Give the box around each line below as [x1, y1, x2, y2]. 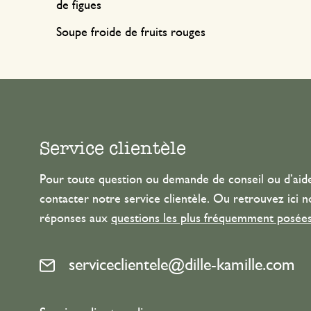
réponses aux [40, 212, 111, 225]
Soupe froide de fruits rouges [56, 26, 205, 39]
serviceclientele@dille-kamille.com [69, 257, 295, 274]
